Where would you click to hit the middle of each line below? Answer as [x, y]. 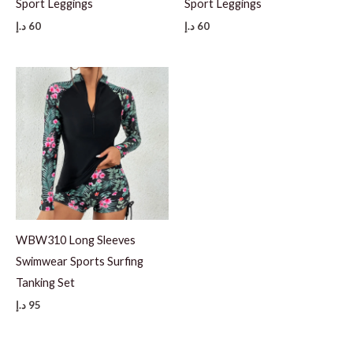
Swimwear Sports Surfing [80, 261]
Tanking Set [45, 282]
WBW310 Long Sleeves [76, 240]
